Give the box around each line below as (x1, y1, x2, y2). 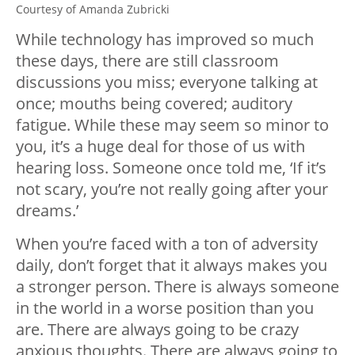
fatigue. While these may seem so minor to (16, 114, 329, 136)
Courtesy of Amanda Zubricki (16, 2, 170, 17)
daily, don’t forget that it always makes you (16, 254, 327, 277)
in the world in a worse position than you (16, 297, 314, 319)
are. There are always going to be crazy (16, 319, 299, 341)
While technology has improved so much (16, 29, 314, 51)
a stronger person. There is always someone (16, 276, 339, 298)
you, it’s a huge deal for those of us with (16, 136, 305, 158)
